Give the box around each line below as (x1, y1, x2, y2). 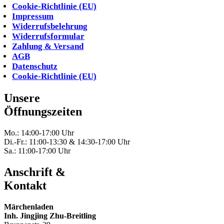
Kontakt (4, 179, 46, 192)
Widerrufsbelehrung (12, 21, 87, 31)
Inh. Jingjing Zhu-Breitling (4, 211, 96, 220)
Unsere (4, 91, 40, 105)
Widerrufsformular (12, 31, 84, 41)
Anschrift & (4, 165, 65, 178)
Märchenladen (4, 202, 53, 211)
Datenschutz (12, 61, 57, 71)
